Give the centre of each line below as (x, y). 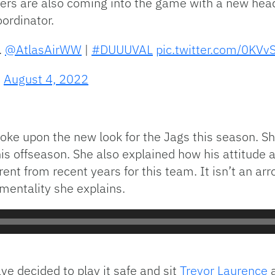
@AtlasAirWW (43, 50)
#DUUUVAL (122, 50)
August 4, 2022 (46, 79)
